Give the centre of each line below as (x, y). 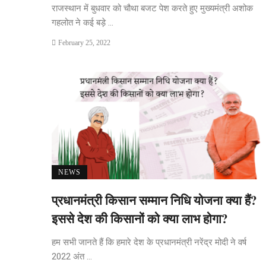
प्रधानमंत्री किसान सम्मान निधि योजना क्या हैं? (154, 200)
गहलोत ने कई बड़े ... (83, 22)
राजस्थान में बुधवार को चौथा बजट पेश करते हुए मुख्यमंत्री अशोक (152, 8)
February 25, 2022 (84, 42)
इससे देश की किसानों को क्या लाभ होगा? (140, 219)
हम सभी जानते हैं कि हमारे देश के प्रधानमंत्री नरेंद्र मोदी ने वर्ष (149, 243)
